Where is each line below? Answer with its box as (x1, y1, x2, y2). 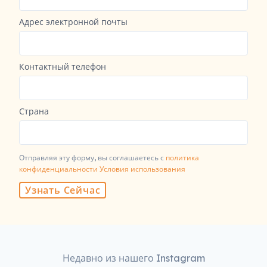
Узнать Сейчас (25, 184, 101, 196)
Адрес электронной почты (19, 16, 128, 27)
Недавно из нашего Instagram (62, 252, 205, 264)
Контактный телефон (19, 61, 106, 72)
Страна (19, 105, 49, 117)
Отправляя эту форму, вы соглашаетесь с (19, 153, 166, 162)
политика (166, 153, 199, 162)
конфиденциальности (19, 164, 98, 173)
